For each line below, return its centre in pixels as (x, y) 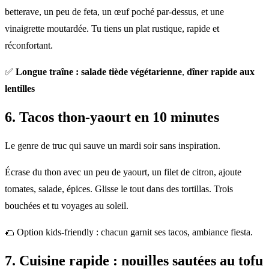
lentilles (20, 89)
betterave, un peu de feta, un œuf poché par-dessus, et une (114, 12)
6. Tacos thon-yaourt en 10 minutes (112, 117)
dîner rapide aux (221, 72)
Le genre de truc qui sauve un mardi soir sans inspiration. (113, 146)
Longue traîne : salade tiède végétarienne (99, 72)
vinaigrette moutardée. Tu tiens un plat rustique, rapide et (112, 29)
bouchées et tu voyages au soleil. (67, 206)
